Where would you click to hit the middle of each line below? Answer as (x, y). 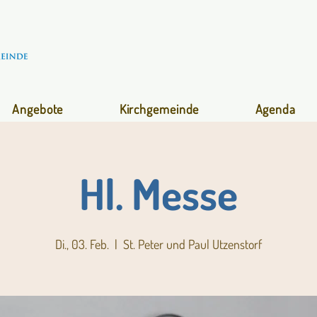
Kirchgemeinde (159, 109)
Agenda (275, 109)
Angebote (38, 109)
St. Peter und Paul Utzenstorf (192, 244)
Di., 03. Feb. (82, 244)
